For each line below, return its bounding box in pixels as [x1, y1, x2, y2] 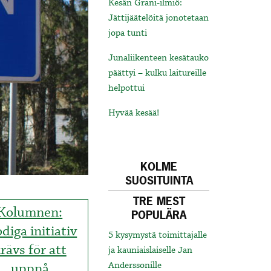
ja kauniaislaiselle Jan [108, 244, 193, 257]
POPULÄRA [131, 207, 187, 223]
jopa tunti [108, 27, 148, 40]
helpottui [108, 82, 145, 95]
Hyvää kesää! [108, 107, 160, 120]
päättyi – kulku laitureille [108, 67, 207, 80]
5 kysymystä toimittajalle [108, 229, 207, 242]
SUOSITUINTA [125, 173, 193, 189]
